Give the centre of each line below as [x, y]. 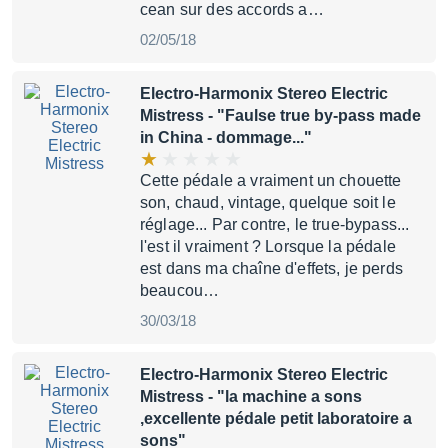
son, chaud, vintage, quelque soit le [268, 202]
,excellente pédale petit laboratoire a [276, 418]
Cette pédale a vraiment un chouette [271, 180]
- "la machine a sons [283, 396]
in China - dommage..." [226, 137]
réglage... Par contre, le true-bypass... [275, 224]
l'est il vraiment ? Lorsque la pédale [268, 246]
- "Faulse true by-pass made [312, 115]
